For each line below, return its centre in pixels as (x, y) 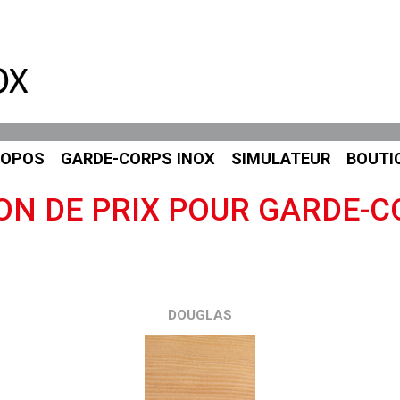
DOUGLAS (200, 315)
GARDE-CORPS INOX (138, 158)
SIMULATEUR (281, 158)
